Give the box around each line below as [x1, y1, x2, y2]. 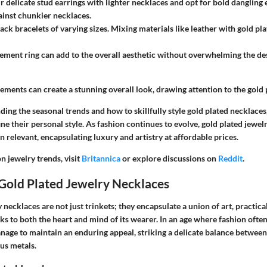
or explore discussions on [120, 153, 218, 164]
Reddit [218, 153, 243, 164]
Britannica [82, 153, 120, 164]
